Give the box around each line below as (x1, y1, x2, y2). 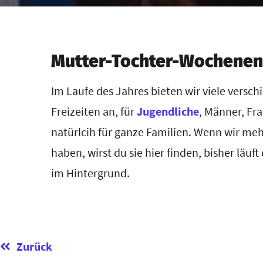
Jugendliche (137, 104, 200, 119)
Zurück (16, 239, 52, 254)
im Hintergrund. (51, 166, 130, 180)
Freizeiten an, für (51, 104, 137, 119)
